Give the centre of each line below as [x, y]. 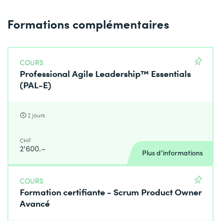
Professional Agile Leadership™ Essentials [106, 73]
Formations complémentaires [88, 24]
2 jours [37, 115]
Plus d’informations [172, 153]
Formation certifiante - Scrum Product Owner [111, 192]
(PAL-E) [36, 85]
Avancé [35, 203]
